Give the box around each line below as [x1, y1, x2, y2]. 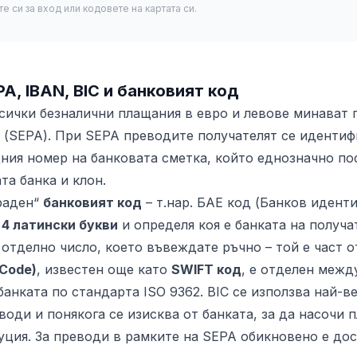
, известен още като [37, 261, 171, 277]
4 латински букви [2, 217, 118, 233]
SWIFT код [171, 261, 241, 277]
